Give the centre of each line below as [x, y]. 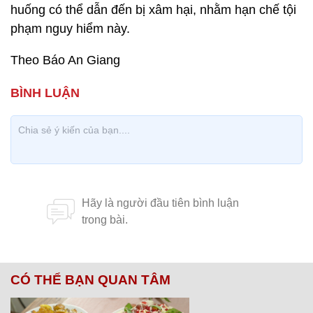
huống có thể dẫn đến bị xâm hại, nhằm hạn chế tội [153, 10]
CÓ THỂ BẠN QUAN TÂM [90, 280]
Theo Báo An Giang [65, 60]
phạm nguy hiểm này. [70, 29]
